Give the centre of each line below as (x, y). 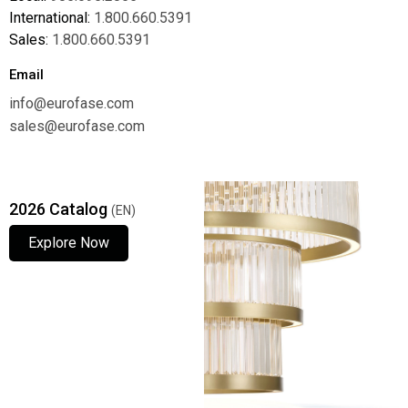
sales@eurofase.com (77, 126)
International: (51, 17)
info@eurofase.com (71, 103)
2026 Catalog (60, 209)
